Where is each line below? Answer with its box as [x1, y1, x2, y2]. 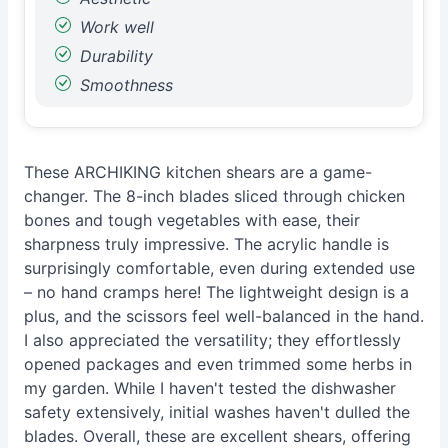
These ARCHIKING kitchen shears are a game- [24, 162, 372, 182]
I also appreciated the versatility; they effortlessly [24, 330, 401, 350]
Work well [75, 17, 154, 37]
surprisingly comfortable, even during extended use [24, 258, 415, 278]
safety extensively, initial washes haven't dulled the [24, 402, 410, 422]
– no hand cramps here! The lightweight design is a [24, 282, 409, 302]
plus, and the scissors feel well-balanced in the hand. [24, 306, 424, 326]
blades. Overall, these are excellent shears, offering [24, 426, 411, 446]
